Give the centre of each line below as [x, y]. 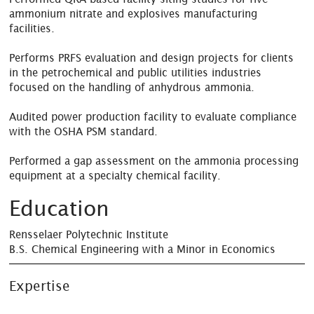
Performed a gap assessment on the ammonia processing [154, 161]
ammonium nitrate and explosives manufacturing [134, 13]
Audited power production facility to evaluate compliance [153, 116]
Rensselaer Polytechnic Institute [89, 234]
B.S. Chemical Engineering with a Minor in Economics [143, 249]
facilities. [32, 28]
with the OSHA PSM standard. [84, 131]
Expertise [40, 286]
